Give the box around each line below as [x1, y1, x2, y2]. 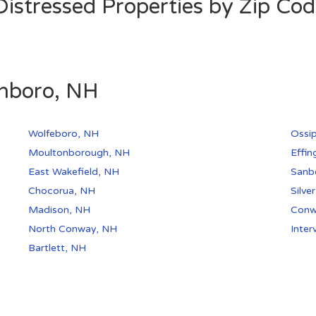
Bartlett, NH [28, 242, 87, 255]
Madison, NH [28, 204, 91, 217]
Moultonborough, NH [28, 147, 130, 159]
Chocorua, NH [28, 185, 96, 197]
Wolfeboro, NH [28, 128, 99, 140]
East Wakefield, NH [28, 166, 120, 178]
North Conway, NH [28, 223, 118, 236]
